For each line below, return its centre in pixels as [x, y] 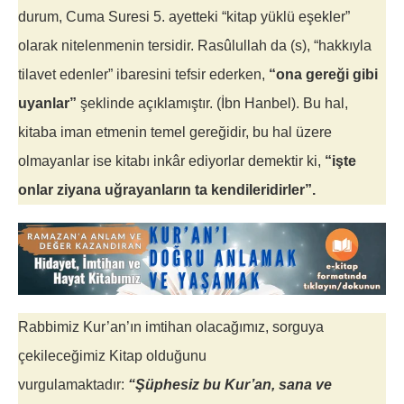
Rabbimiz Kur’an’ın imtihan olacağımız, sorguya [171, 327]
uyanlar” [47, 103]
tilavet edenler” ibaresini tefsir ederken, [143, 74]
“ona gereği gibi [323, 74]
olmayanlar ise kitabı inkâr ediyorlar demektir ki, [171, 161]
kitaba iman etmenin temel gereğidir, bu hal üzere [175, 132]
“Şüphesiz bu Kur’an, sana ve [230, 385]
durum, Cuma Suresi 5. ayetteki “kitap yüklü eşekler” [184, 17]
